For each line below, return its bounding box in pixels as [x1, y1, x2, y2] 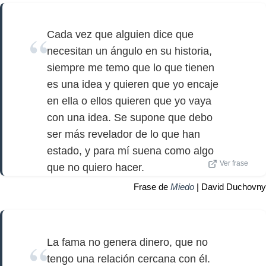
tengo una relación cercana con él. [47, 252, 210, 265]
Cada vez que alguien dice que [47, 28, 194, 41]
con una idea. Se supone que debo [47, 112, 213, 124]
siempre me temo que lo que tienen [47, 62, 214, 74]
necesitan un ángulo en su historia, [47, 45, 212, 58]
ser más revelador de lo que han [47, 128, 200, 141]
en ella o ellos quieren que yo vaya [47, 95, 211, 107]
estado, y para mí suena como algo [47, 145, 214, 157]
